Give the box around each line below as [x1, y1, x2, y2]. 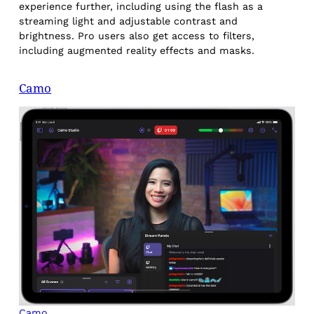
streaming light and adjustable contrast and [19, 15, 238, 27]
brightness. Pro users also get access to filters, [19, 29, 255, 41]
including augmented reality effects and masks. [19, 44, 259, 56]
